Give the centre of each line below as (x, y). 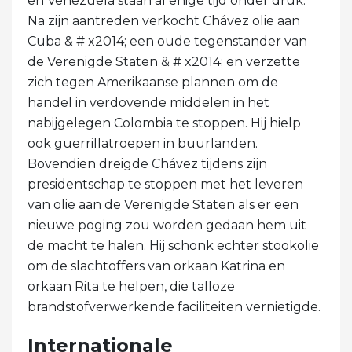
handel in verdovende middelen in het (148, 102)
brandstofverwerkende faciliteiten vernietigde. (174, 306)
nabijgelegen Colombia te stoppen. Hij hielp (164, 123)
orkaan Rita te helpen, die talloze (131, 286)
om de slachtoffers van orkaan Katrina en (156, 266)
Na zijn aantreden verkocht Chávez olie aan (164, 20)
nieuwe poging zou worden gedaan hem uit (167, 225)
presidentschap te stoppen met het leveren (165, 184)
